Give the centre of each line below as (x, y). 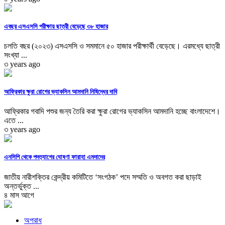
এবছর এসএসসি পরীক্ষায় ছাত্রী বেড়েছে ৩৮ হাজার (56, 26)
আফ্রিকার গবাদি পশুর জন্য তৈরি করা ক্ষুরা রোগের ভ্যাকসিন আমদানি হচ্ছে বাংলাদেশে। (112, 111)
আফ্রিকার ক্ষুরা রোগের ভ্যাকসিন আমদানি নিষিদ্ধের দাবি (61, 92)
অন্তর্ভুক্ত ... (22, 186)
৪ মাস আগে (19, 195)
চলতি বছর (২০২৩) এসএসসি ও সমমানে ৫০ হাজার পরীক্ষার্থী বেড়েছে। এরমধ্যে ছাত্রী (112, 46)
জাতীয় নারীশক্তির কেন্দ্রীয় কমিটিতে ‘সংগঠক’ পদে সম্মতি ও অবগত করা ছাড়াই (103, 177)
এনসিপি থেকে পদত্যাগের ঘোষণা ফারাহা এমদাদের (54, 157)
